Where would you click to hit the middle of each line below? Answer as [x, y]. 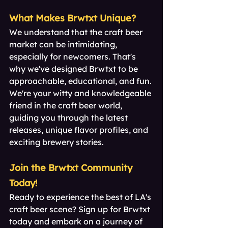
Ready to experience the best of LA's [81, 197]
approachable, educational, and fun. [81, 81]
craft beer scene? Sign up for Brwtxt [81, 209]
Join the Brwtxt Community [72, 168]
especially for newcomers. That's [74, 56]
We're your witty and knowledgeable [81, 93]
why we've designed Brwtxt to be [75, 69]
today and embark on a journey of [77, 221]
